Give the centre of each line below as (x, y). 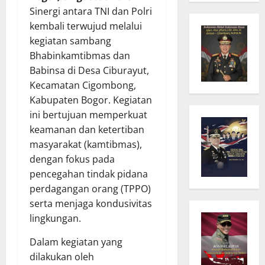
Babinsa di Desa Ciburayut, (89, 71)
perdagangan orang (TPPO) (90, 189)
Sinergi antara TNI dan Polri (91, 12)
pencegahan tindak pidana (89, 174)
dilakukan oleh (62, 257)
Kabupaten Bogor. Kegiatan (91, 100)
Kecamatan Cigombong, (83, 85)
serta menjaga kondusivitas (91, 204)
